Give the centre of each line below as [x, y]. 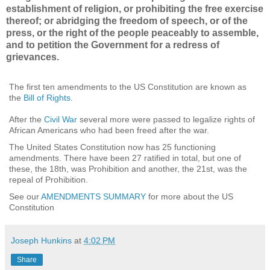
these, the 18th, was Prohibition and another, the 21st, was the [128, 168]
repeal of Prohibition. [49, 179]
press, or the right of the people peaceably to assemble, [132, 33]
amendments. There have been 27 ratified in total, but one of [125, 158]
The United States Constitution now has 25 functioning [112, 147]
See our [25, 196]
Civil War [61, 119]
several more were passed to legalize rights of [166, 119]
